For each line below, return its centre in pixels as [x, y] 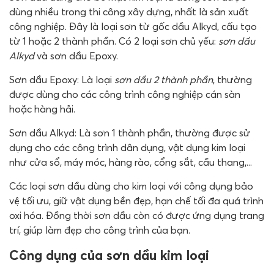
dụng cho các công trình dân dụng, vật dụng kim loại [127, 147]
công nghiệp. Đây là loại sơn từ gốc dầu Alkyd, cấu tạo [133, 26]
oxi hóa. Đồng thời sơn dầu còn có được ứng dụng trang [137, 215]
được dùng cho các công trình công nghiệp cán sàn [125, 94]
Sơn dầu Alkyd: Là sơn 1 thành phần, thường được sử [130, 132]
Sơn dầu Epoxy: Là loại [61, 79]
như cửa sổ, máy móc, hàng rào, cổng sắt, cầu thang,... [131, 162]
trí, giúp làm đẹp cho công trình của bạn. [100, 230]
